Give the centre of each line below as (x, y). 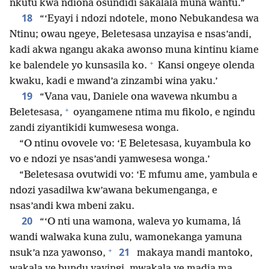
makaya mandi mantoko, (194, 253)
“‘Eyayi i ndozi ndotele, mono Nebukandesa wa (148, 19)
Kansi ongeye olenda (205, 66)
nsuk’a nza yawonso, (58, 253)
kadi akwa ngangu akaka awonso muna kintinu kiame (134, 50)
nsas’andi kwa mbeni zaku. (72, 207)
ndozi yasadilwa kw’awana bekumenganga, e (113, 191)
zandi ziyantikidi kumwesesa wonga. (94, 128)
